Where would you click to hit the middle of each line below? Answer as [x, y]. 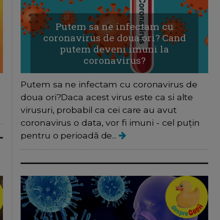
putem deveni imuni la [115, 49]
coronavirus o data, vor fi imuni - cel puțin [110, 122]
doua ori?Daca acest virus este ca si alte [107, 97]
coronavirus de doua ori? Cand [114, 37]
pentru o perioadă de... [70, 135]
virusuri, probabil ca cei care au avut [99, 110]
